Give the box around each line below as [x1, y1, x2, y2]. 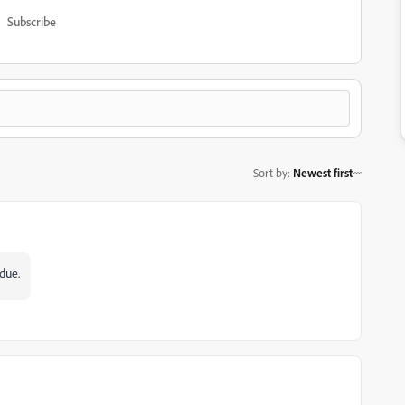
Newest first [293, 165, 353, 180]
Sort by [253, 165, 287, 180]
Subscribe [7, 14, 56, 29]
